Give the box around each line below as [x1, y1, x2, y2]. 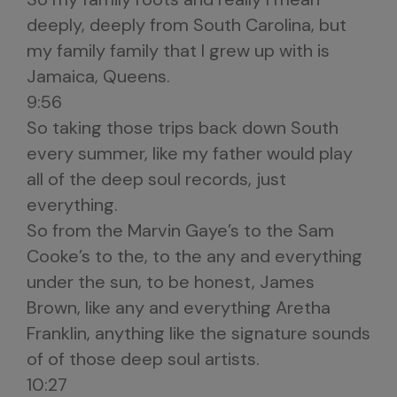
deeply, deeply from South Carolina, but [27, 13, 346, 36]
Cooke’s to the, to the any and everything [27, 245, 362, 268]
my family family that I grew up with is [27, 39, 330, 62]
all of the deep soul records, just [27, 167, 286, 191]
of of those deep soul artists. [27, 347, 260, 370]
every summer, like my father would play [27, 142, 353, 165]
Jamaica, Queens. [27, 65, 170, 88]
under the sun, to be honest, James [27, 270, 315, 293]
